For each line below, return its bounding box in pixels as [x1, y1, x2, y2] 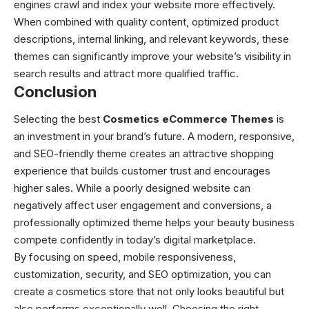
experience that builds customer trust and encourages [14, 164, 270, 178]
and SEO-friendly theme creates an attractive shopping [14, 147, 274, 161]
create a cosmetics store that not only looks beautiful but [14, 285, 284, 299]
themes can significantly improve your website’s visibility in [14, 49, 291, 63]
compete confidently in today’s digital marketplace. [14, 233, 256, 247]
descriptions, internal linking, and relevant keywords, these [14, 32, 289, 46]
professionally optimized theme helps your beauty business [14, 216, 295, 230]
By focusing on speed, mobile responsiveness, [14, 250, 236, 264]
